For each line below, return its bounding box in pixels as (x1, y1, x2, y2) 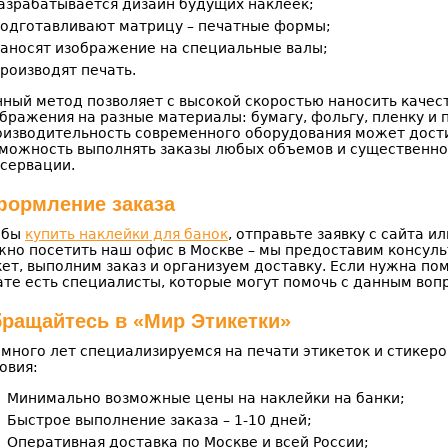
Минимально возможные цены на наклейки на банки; (7, 390, 405, 406)
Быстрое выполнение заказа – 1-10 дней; (7, 412, 312, 428)
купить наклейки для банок (25, 226, 228, 242)
